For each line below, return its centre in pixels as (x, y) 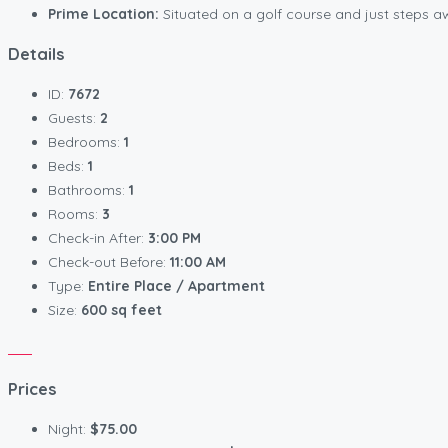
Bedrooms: (86, 142)
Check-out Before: (109, 262)
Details (36, 54)
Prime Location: (103, 13)
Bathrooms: (88, 190)
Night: (69, 429)
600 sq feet (121, 310)
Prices (32, 388)
